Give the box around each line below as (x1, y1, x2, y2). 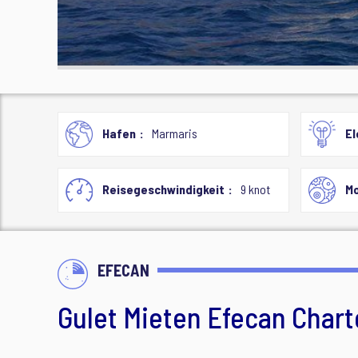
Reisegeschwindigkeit (102, 181, 225, 197)
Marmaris (152, 125, 197, 141)
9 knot (241, 181, 270, 197)
